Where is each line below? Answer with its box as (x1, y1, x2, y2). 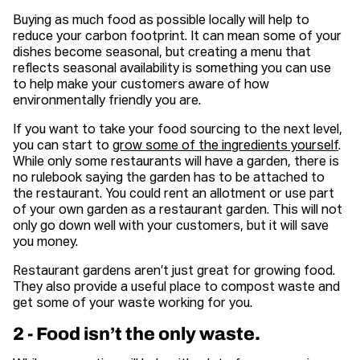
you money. (13, 236, 78, 250)
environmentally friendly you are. (13, 95, 201, 108)
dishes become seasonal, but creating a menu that (13, 47, 311, 60)
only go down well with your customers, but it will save (13, 220, 329, 234)
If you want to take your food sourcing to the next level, (13, 124, 342, 137)
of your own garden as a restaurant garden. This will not (13, 204, 342, 218)
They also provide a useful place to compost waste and (13, 281, 340, 295)
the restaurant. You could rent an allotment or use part (13, 188, 334, 202)
